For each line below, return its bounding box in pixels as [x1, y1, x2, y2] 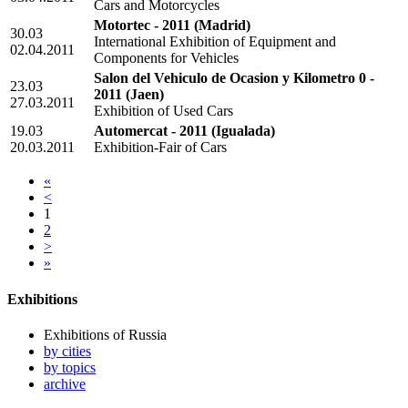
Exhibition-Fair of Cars [94, 139, 227, 156]
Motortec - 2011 [94, 17, 190, 34]
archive [44, 375, 86, 392]
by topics [44, 359, 96, 375]
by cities [44, 342, 91, 359]
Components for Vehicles [94, 50, 239, 66]
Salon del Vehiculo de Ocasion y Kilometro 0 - [94, 70, 374, 87]
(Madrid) [194, 17, 250, 34]
